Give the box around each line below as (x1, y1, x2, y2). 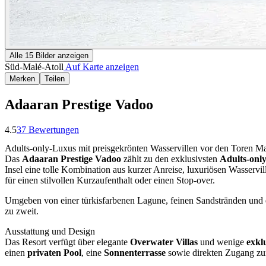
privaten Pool (27, 248, 81, 258)
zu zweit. (5, 206, 39, 217)
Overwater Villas (130, 237, 198, 248)
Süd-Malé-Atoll (5, 62, 64, 72)
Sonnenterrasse (104, 248, 168, 258)
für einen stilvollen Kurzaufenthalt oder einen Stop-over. (5, 175, 215, 186)
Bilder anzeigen (33, 51, 88, 60)
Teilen (45, 74, 65, 83)
